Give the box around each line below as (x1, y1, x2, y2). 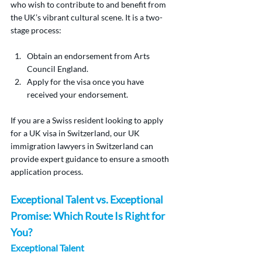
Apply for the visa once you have (27, 77, 146, 87)
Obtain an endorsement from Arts (27, 51, 151, 61)
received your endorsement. (27, 89, 128, 100)
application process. (11, 167, 83, 177)
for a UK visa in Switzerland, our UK (11, 128, 142, 139)
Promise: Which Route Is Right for (11, 209, 167, 223)
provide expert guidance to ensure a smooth (11, 154, 171, 164)
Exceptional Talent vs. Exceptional (11, 193, 165, 206)
